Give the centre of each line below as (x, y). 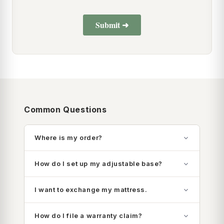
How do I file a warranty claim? (88, 215)
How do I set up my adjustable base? (98, 163)
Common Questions (65, 109)
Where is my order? (68, 137)
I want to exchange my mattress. (91, 189)
